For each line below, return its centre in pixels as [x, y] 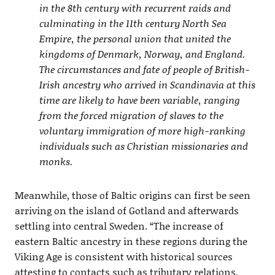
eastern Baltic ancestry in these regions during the [131, 241]
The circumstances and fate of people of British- [144, 69]
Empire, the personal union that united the [135, 38]
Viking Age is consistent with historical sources [123, 256]
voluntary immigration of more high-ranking [142, 130]
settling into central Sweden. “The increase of [119, 225]
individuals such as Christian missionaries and [143, 145]
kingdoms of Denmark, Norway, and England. [142, 53]
